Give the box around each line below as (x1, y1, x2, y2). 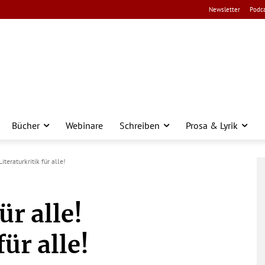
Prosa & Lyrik (186, 119, 238, 131)
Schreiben (119, 119, 160, 131)
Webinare (66, 119, 103, 131)
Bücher (12, 119, 40, 131)
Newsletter (209, 5, 240, 14)
